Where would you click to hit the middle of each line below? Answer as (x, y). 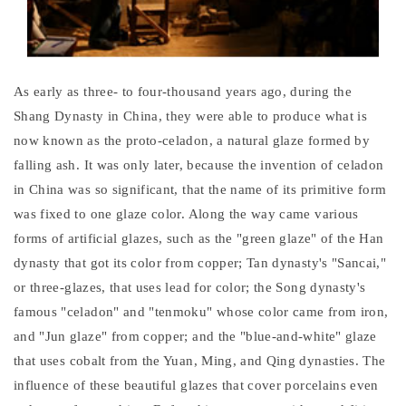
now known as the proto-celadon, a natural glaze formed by (192, 141)
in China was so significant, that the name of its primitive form (200, 190)
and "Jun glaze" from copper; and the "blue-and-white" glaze (195, 337)
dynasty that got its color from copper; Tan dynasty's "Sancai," (200, 263)
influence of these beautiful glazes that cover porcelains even (196, 386)
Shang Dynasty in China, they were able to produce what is (190, 116)
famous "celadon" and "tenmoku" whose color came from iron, (201, 312)
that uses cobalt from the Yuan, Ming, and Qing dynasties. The (200, 361)
